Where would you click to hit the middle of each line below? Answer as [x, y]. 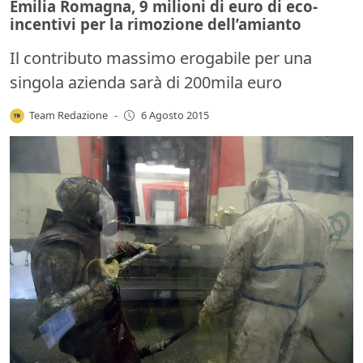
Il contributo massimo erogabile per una [161, 58]
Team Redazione [69, 115]
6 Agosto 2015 [175, 115]
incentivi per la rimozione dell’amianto [156, 23]
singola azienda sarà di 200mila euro [146, 82]
